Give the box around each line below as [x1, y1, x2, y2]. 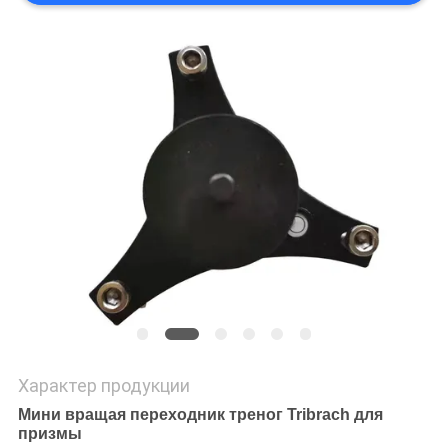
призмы [17, 425, 82, 443]
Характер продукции [17, 375, 190, 397]
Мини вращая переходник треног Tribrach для [17, 406, 383, 424]
